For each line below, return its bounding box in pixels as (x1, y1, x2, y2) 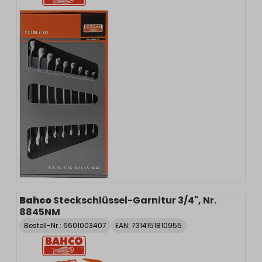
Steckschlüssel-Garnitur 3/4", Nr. (53, 193, 216, 207)
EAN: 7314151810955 (115, 220, 182, 230)
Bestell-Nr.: (23, 220, 63, 230)
